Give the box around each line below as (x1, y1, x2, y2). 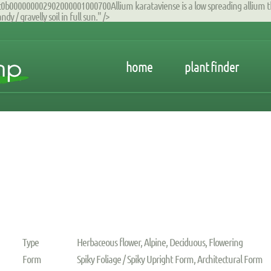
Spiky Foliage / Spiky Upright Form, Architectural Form (77, 252, 263, 265)
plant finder (184, 59, 239, 74)
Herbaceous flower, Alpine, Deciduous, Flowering (77, 235, 243, 248)
